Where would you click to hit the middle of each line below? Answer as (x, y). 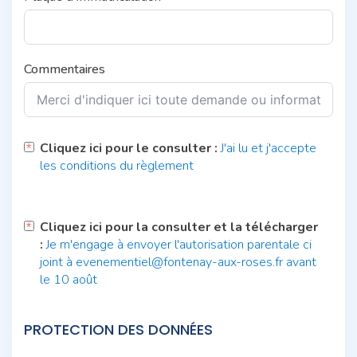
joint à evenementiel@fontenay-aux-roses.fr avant (178, 262)
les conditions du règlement (117, 165)
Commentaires (65, 69)
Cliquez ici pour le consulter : (130, 148)
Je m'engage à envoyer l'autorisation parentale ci (179, 244)
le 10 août (69, 279)
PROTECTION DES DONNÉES (118, 329)
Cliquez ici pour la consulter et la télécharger (179, 227)
